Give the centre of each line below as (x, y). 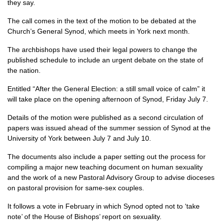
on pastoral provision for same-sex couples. (76, 188)
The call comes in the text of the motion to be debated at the (102, 21)
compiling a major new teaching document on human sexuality (105, 167)
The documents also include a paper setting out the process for (107, 157)
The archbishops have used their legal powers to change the (102, 50)
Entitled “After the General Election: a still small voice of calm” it (106, 89)
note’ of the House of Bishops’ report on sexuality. (84, 217)
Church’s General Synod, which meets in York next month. (99, 31)
